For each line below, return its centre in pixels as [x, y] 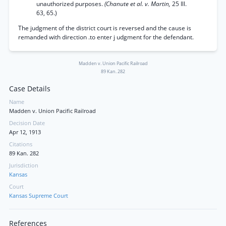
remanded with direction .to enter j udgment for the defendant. [106, 37]
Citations [21, 144]
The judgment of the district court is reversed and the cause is [105, 28]
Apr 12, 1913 [25, 132]
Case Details [30, 89]
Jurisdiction [24, 165]
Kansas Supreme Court [39, 196]
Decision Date [27, 123]
